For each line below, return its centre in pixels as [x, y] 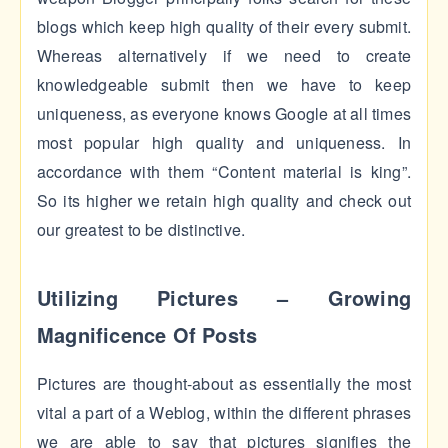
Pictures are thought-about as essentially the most [224, 384]
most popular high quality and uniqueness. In [224, 143]
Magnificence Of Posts [147, 335]
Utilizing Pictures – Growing [224, 298]
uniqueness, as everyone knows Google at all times [224, 114]
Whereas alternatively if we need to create [224, 56]
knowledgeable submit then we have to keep [224, 85]
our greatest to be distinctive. [141, 230]
